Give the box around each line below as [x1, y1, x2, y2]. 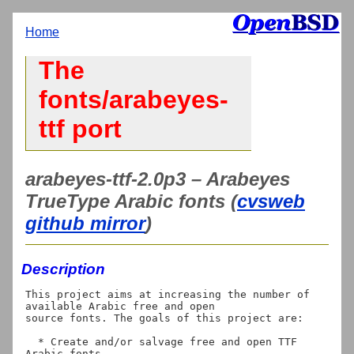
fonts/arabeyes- [39, 85, 228, 115]
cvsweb [237, 190, 305, 212]
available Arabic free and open [25, 299, 215, 312]
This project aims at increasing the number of [25, 288, 310, 300]
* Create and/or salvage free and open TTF [25, 335, 38, 348]
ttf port [39, 115, 122, 144]
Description [21, 260, 105, 277]
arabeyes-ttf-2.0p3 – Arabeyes [25, 168, 290, 190]
